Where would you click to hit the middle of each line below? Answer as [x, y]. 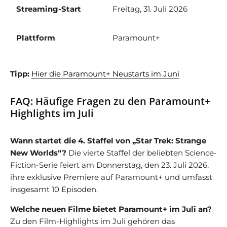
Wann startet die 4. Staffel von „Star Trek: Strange [108, 140]
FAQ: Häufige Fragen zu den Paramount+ [110, 101]
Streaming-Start [49, 9]
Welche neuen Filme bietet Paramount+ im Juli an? [111, 209]
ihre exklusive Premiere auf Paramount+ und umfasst [111, 177]
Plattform [36, 37]
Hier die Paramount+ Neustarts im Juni [105, 73]
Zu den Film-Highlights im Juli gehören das [92, 221]
